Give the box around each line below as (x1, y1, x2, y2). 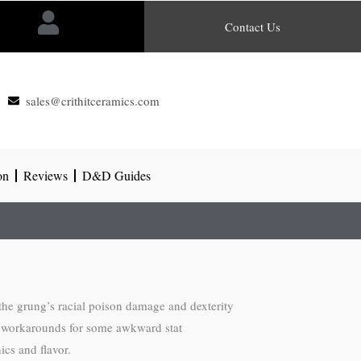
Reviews (23, 167, 68, 184)
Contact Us (225, 19, 281, 35)
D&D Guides (82, 167, 151, 184)
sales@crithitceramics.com (26, 92, 160, 109)
